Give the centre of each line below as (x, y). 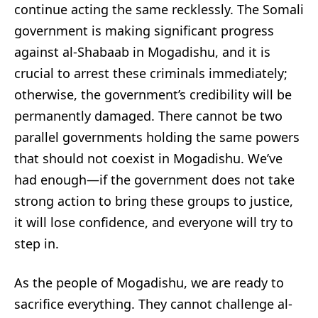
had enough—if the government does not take (154, 179)
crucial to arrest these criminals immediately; (151, 73)
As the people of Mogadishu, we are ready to (149, 282)
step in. (37, 243)
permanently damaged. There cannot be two (148, 115)
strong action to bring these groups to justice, (154, 201)
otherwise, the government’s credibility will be (153, 94)
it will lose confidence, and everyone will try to (154, 222)
